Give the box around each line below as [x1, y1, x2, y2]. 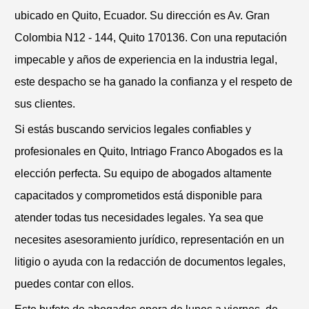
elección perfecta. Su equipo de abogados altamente [14, 167, 272, 179]
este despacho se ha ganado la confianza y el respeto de [14, 75, 292, 88]
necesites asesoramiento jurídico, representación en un [14, 233, 284, 246]
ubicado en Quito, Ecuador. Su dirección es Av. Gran [14, 9, 270, 21]
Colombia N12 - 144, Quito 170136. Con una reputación [14, 31, 287, 43]
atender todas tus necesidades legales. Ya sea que [14, 211, 263, 223]
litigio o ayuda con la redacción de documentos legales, [14, 255, 286, 268]
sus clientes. [14, 97, 75, 110]
